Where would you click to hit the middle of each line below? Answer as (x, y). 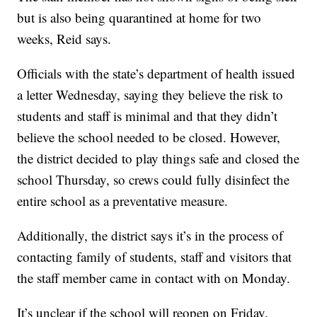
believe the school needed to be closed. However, (149, 137)
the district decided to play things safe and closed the (158, 158)
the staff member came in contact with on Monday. (154, 278)
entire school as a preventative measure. (123, 201)
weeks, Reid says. (64, 39)
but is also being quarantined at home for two (139, 18)
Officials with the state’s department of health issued (156, 74)
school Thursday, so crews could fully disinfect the (154, 180)
